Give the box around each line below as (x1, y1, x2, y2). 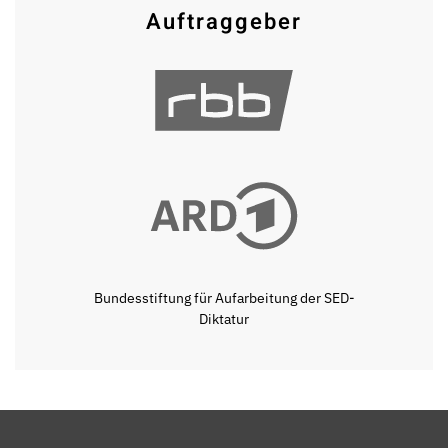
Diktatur (199, 310, 249, 329)
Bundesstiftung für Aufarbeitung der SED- (93, 289, 355, 308)
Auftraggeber (146, 6, 302, 39)
